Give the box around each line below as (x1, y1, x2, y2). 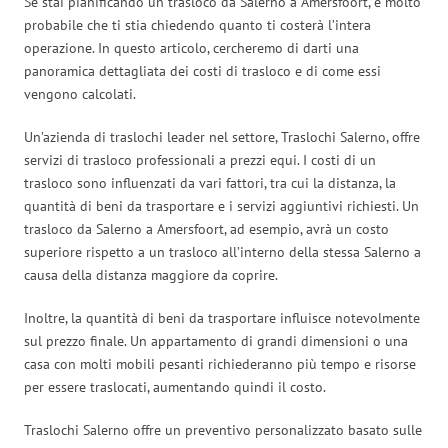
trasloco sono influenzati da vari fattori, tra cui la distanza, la (24, 173, 396, 192)
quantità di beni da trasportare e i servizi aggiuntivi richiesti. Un (24, 196, 419, 215)
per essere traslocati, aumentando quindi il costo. (24, 377, 326, 396)
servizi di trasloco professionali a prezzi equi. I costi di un (24, 150, 376, 169)
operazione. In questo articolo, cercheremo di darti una (24, 38, 359, 57)
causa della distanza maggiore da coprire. (24, 265, 278, 284)
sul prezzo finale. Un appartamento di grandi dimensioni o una (24, 331, 408, 350)
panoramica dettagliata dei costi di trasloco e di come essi (24, 61, 381, 80)
